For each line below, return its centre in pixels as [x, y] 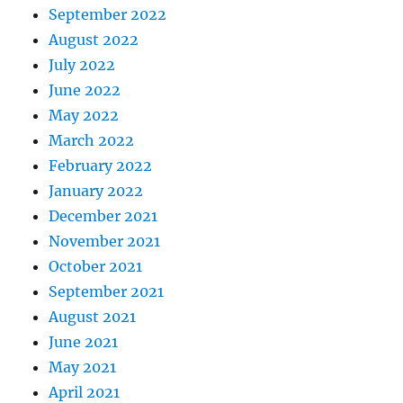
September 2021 [107, 292]
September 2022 [108, 15]
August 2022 [94, 40]
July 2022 [82, 65]
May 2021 [83, 367]
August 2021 [93, 317]
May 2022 [84, 116]
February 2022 [101, 166]
